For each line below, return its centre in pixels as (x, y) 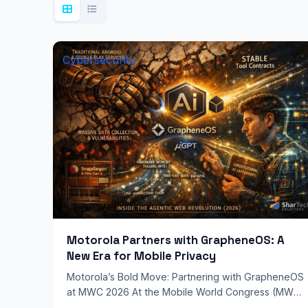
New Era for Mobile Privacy (141, 256)
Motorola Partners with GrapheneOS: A (176, 240)
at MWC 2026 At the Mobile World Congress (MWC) (186, 292)
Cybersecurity (99, 60)
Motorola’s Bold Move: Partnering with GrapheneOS (185, 277)
